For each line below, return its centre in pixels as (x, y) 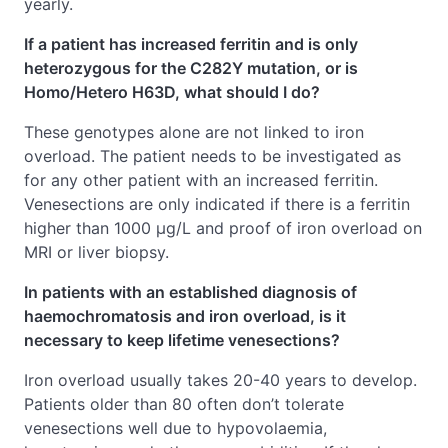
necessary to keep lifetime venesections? (182, 340)
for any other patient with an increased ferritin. (201, 180)
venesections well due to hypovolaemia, (175, 428)
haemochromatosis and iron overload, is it (185, 316)
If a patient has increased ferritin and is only (191, 44)
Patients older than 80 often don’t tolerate (184, 404)
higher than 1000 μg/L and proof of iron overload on (223, 228)
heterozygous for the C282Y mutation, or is (191, 68)
